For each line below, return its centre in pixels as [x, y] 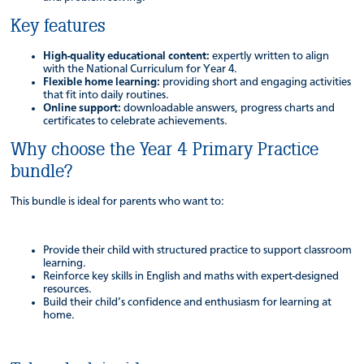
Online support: [82, 108]
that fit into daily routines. [106, 95]
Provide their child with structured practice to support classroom [198, 250]
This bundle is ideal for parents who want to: [118, 202]
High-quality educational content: [127, 56]
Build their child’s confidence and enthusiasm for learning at [188, 302]
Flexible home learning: [102, 82]
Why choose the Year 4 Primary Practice [165, 149]
